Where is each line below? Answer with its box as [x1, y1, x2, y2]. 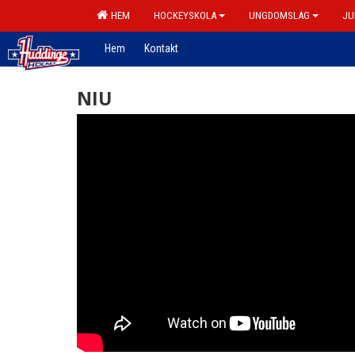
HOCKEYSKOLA [154, 10, 216, 21]
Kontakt [144, 42, 178, 55]
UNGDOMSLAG [249, 10, 310, 21]
